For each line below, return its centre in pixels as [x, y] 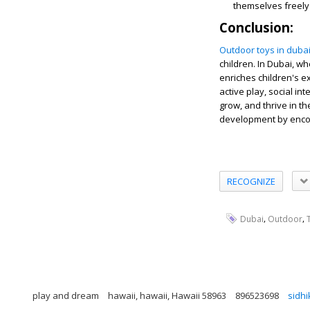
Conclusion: [256, 27]
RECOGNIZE [251, 181]
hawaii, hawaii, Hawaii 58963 [167, 295]
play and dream [66, 295]
